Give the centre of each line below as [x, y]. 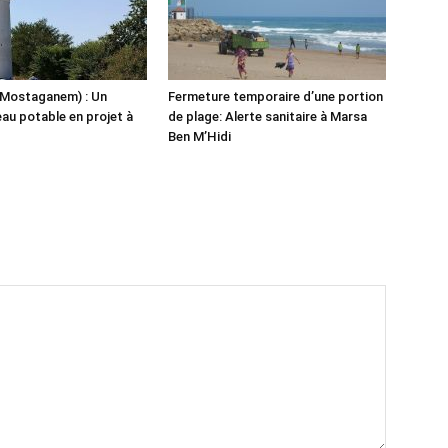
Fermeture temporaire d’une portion [275, 96]
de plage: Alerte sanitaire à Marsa [267, 116]
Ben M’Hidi [199, 136]
